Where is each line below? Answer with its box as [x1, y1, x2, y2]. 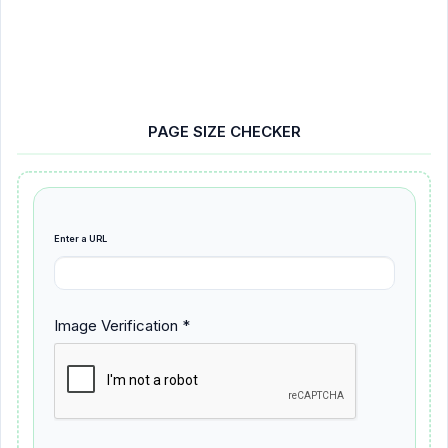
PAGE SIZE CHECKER [147, 122, 301, 141]
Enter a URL [53, 232, 107, 244]
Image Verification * [53, 315, 190, 335]
